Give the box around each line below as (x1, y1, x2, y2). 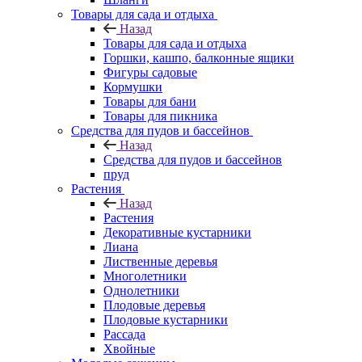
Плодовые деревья (103, 297, 205, 312)
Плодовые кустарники (103, 312, 228, 326)
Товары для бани (103, 94, 196, 108)
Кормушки (103, 79, 162, 94)
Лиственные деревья (103, 254, 217, 268)
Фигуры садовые (103, 65, 197, 79)
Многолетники (103, 268, 187, 283)
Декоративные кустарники (103, 225, 251, 239)
